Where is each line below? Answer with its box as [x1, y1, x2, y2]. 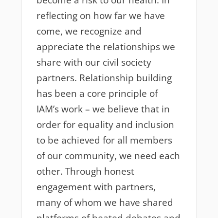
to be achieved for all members [36, 134, 172, 147]
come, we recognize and [36, 25, 142, 38]
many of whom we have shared [36, 196, 173, 209]
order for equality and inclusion [36, 118, 174, 131]
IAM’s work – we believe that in [36, 103, 170, 116]
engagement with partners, [36, 181, 156, 194]
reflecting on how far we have [36, 9, 165, 22]
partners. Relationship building [36, 72, 172, 85]
